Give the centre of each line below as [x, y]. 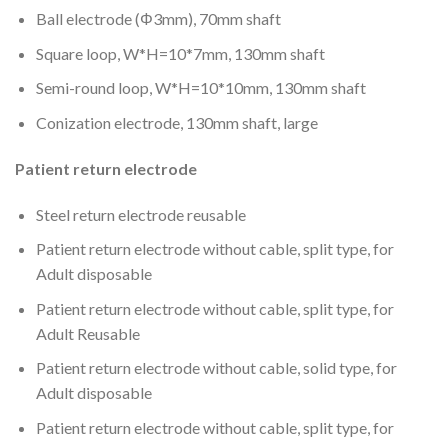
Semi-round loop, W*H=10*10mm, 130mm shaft [200, 88]
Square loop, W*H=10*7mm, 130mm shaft [180, 53]
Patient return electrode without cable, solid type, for [216, 368]
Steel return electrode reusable [140, 214]
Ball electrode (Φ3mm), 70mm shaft [158, 19]
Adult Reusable [87, 333]
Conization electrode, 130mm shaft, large [176, 122]
